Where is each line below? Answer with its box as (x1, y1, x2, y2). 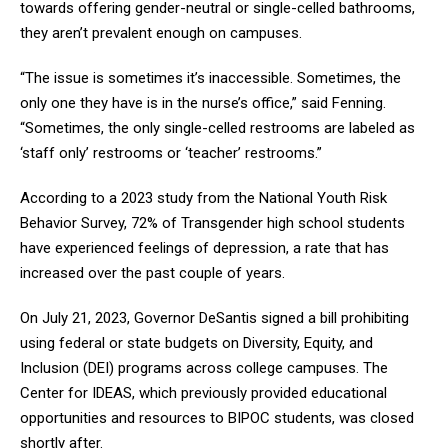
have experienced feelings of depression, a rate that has (20, 239, 389, 258)
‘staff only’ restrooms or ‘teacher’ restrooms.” (20, 144, 322, 163)
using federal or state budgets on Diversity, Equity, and (20, 334, 373, 353)
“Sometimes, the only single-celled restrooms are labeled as (20, 119, 415, 138)
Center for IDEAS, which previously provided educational (20, 384, 387, 403)
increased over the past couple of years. (20, 264, 285, 283)
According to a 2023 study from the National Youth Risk (20, 189, 387, 208)
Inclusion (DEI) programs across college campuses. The (20, 359, 388, 378)
